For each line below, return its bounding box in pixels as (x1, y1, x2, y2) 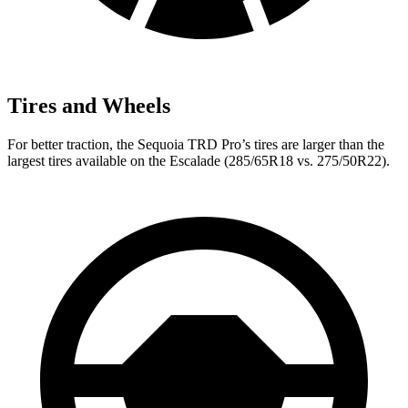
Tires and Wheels (7, 93, 170, 117)
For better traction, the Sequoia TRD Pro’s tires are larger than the (7, 136, 384, 152)
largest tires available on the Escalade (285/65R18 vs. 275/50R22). (7, 152, 390, 168)
